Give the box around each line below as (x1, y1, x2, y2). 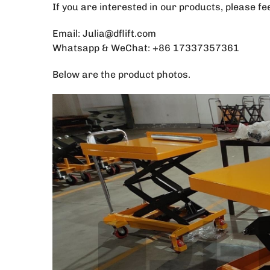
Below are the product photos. (52, 69, 190, 80)
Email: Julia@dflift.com (52, 28, 156, 39)
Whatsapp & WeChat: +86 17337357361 (52, 42, 239, 54)
